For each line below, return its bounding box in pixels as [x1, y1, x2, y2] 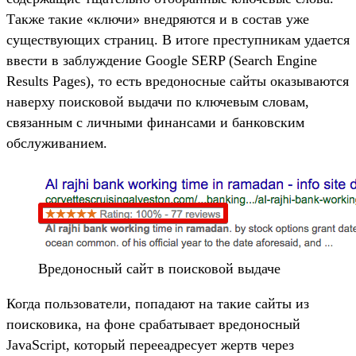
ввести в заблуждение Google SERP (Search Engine [6, 52, 317, 68]
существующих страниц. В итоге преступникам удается [6, 31, 350, 48]
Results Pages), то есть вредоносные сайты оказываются [6, 72, 349, 89]
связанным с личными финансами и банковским [6, 114, 304, 130]
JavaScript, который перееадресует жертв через [6, 336, 294, 353]
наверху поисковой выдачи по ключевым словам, [6, 93, 309, 110]
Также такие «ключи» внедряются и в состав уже [6, 10, 309, 27]
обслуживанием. [6, 134, 107, 151]
